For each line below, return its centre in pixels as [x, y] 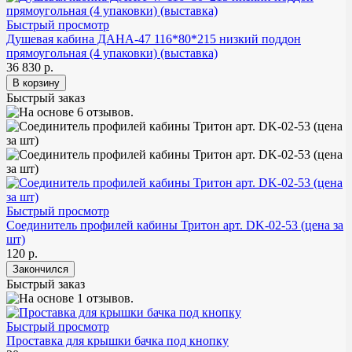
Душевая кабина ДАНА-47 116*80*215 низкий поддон [154, 38]
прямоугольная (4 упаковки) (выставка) [112, 53]
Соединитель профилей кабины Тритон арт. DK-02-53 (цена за [175, 225]
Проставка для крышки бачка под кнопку [117, 340]
